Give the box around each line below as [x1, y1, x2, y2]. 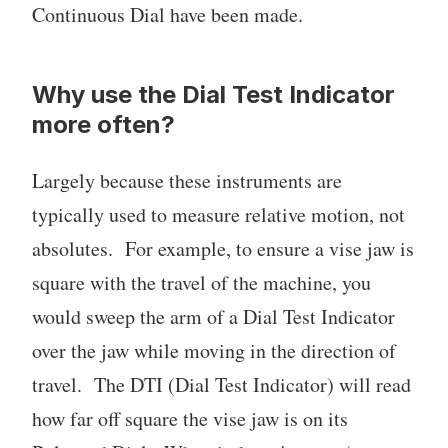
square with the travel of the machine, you [32, 269, 371, 297]
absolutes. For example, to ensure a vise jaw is [32, 235, 414, 263]
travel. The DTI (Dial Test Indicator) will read [32, 371, 411, 399]
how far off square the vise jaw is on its [32, 405, 348, 433]
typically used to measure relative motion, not [32, 201, 405, 229]
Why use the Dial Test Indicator [32, 80, 395, 110]
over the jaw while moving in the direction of [32, 337, 396, 365]
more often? [32, 110, 175, 140]
